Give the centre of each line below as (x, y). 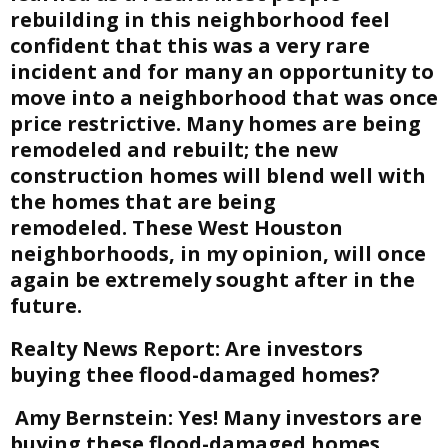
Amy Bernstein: (94, 417)
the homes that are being (143, 201)
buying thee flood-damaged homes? (195, 374)
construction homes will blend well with (218, 175)
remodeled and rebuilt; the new (174, 149)
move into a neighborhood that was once (224, 97)
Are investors (291, 348)
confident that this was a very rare (190, 45)
